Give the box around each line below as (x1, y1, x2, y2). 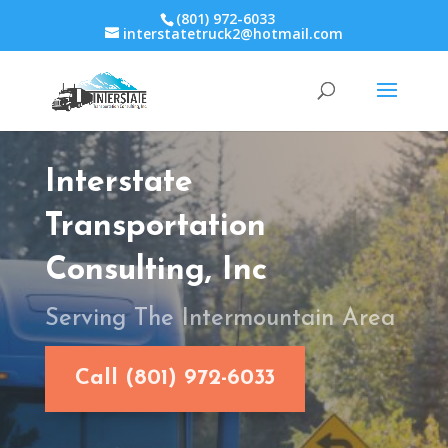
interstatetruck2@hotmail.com (122, 23, 343, 43)
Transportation (44, 210, 266, 243)
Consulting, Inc (44, 254, 267, 287)
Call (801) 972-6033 (74, 367, 275, 391)
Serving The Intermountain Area (44, 306, 395, 331)
